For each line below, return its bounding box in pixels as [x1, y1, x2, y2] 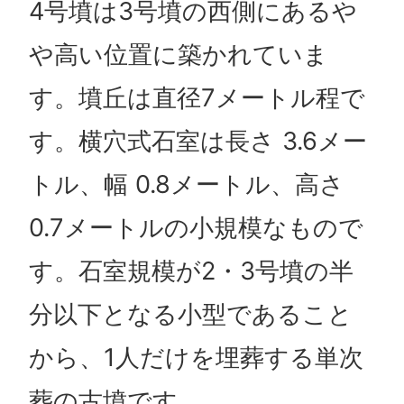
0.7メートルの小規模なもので [28, 212, 363, 243]
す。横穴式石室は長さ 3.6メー [28, 125, 367, 156]
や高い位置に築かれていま [28, 39, 328, 69]
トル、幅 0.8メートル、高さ [28, 169, 344, 199]
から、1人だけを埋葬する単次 [28, 342, 363, 372]
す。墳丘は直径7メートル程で [28, 82, 365, 113]
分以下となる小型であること [28, 298, 353, 329]
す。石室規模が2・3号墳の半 [28, 255, 353, 286]
